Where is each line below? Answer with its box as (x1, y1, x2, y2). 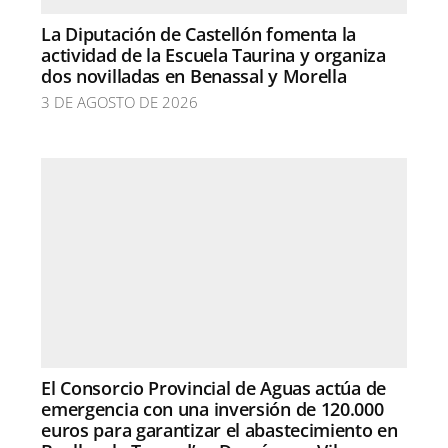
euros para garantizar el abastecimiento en (41, 417, 398, 442)
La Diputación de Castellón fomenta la (41, 21, 357, 46)
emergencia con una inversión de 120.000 (41, 396, 384, 421)
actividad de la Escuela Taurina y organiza (41, 42, 386, 67)
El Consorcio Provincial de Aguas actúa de (41, 375, 386, 400)
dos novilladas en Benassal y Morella (41, 63, 347, 88)
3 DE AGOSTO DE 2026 (41, 91, 199, 112)
